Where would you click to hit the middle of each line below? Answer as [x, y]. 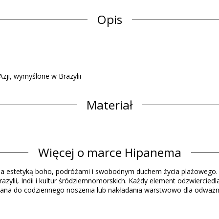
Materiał [109, 105]
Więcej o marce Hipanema [109, 152]
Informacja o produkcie [109, 135]
